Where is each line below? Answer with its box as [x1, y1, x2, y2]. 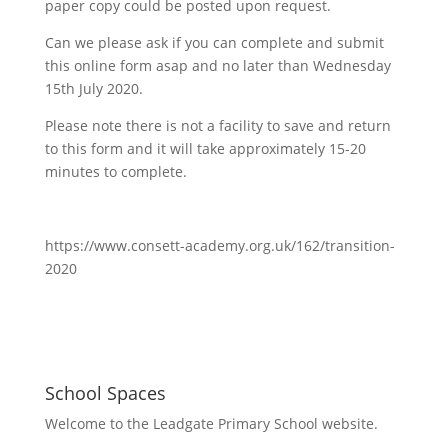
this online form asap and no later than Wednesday [44, 56, 391, 75]
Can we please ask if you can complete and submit [44, 33, 384, 52]
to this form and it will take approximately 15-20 [44, 139, 366, 158]
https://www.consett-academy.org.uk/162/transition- [44, 236, 395, 255]
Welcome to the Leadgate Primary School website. [44, 414, 378, 433]
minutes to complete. [44, 162, 187, 181]
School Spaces [44, 381, 166, 405]
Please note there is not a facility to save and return [44, 116, 391, 135]
